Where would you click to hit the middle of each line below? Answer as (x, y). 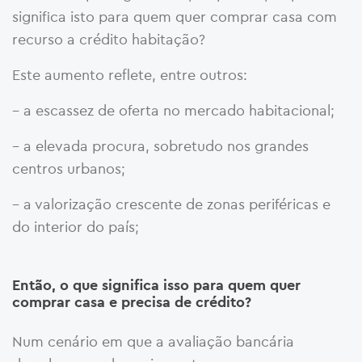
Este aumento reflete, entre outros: (130, 74)
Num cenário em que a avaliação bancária (153, 341)
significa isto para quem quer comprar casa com (175, 16)
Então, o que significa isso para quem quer (156, 285)
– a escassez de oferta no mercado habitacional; (173, 110)
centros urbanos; (69, 168)
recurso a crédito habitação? (109, 39)
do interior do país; (76, 226)
